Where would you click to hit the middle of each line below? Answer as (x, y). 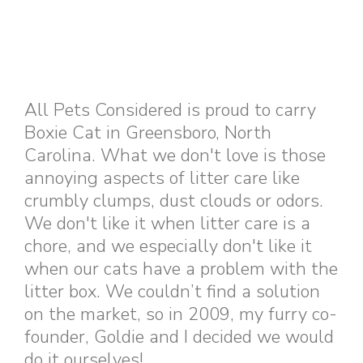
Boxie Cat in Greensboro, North (148, 133)
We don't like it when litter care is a (167, 224)
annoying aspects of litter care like (162, 178)
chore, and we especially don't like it (168, 246)
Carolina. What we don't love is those (175, 156)
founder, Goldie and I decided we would (179, 337)
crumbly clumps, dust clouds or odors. (174, 201)
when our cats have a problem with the (181, 269)
